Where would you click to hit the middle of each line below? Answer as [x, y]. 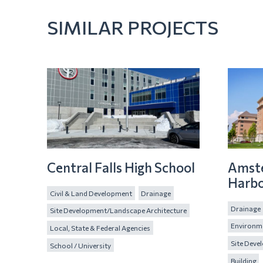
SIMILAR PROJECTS [133, 27]
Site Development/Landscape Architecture [118, 210]
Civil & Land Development [91, 193]
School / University [80, 245]
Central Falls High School [121, 167]
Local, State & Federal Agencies [100, 228]
